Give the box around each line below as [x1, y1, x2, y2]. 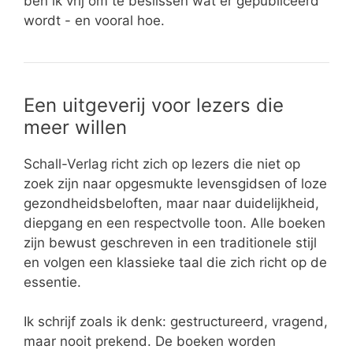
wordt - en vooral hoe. [24, 12, 165, 28]
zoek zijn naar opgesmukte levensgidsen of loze [24, 175, 327, 191]
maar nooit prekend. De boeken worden [24, 333, 276, 350]
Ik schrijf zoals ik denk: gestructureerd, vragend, [24, 314, 328, 330]
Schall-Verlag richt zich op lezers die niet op [24, 155, 300, 172]
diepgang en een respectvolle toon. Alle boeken [24, 214, 325, 231]
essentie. [24, 273, 81, 290]
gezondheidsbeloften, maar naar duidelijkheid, [24, 195, 319, 211]
